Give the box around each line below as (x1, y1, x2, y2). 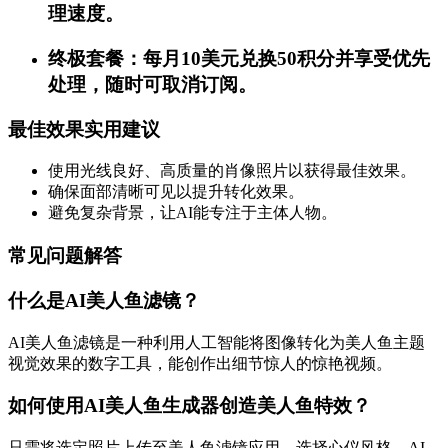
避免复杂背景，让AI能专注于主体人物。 (48, 204, 337, 222)
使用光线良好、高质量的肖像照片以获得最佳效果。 (48, 162, 416, 180)
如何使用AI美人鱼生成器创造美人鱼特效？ (8, 395, 371, 417)
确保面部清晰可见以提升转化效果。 (48, 183, 304, 201)
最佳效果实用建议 (8, 118, 160, 140)
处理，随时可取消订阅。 (48, 73, 257, 95)
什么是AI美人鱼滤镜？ (8, 289, 200, 311)
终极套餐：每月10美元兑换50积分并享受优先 (48, 47, 430, 69)
